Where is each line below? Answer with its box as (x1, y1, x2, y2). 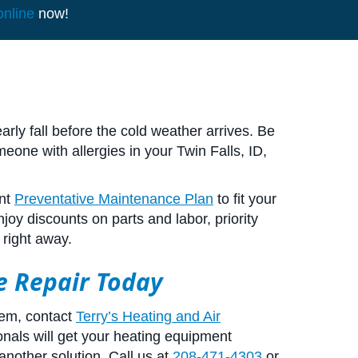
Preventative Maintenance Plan (14, 191, 213, 207)
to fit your (213, 191, 276, 207)
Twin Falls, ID (177, 143, 263, 159)
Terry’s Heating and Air (76, 308, 221, 324)
